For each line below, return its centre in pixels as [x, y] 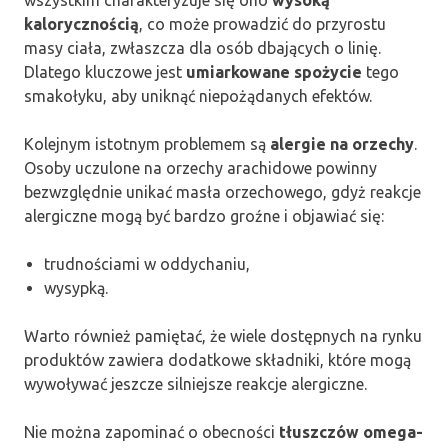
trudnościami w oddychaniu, [147, 263]
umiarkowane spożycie [274, 71]
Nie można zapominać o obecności [151, 431]
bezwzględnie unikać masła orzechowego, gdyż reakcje [222, 191]
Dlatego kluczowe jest [105, 71]
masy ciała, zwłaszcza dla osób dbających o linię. [202, 47]
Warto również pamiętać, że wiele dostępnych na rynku [223, 335]
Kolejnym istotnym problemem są [147, 143]
